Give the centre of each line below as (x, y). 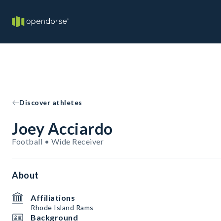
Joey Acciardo (62, 129)
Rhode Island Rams (62, 207)
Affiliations (53, 198)
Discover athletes (51, 102)
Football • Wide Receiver (58, 141)
